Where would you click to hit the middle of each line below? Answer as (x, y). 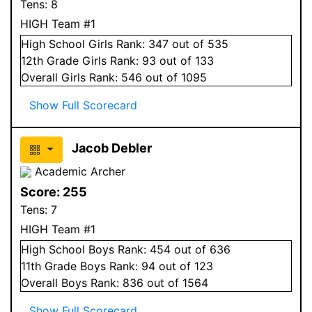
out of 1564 (176, 282)
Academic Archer (78, 171)
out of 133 (185, 60)
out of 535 (198, 44)
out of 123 (184, 266)
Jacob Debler (111, 148)
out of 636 (201, 249)
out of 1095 (174, 77)
